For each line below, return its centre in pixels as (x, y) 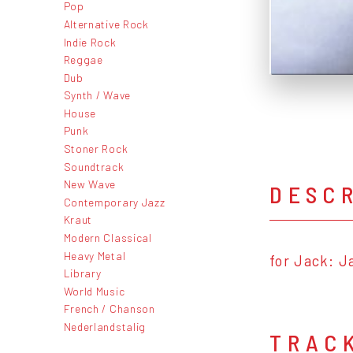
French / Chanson (109, 309)
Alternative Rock (106, 24)
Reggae (83, 60)
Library (82, 273)
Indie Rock (90, 42)
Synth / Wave (97, 95)
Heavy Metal (95, 255)
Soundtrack (94, 166)
